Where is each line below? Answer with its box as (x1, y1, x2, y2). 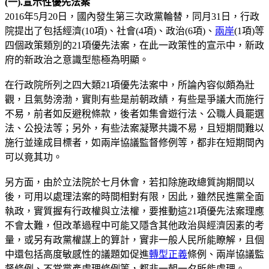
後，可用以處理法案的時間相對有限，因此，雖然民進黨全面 (5, 191, 264, 202)
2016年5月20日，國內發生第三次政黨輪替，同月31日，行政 (5, 11, 259, 22)
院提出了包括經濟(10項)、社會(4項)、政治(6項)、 (5, 25, 215, 36)
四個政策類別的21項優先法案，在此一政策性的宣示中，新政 (5, 40, 264, 50)
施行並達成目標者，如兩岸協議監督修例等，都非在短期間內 (5, 137, 264, 148)
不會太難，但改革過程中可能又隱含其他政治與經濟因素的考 (5, 220, 264, 231)
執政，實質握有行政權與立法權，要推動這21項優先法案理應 (5, 205, 264, 216)
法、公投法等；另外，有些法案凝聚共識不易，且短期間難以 (5, 122, 264, 133)
